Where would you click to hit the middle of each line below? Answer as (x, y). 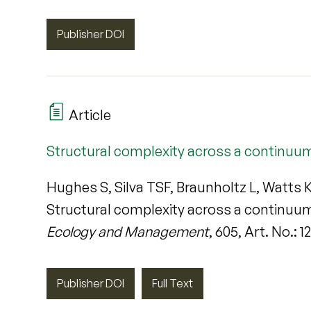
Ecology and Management (128, 231)
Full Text (173, 283)
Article (89, 115)
